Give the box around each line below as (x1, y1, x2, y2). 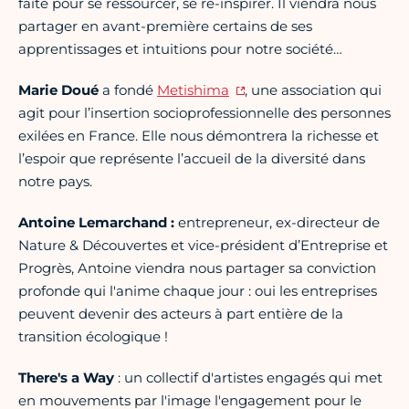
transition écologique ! (18, 328, 168, 346)
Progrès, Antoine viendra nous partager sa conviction (18, 259, 376, 278)
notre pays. (18, 173, 92, 191)
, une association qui (244, 81, 382, 100)
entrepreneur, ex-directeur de (178, 214, 380, 232)
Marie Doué (18, 81, 99, 100)
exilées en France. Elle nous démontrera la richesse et (18, 127, 379, 145)
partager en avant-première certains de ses (18, 17, 312, 36)
